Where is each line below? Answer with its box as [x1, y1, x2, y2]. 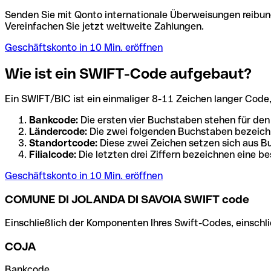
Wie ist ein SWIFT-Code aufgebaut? [5, 65, 252, 82]
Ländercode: [29, 126, 87, 138]
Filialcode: [29, 149, 76, 161]
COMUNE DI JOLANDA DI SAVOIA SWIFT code [5, 193, 249, 206]
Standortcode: [29, 137, 97, 149]
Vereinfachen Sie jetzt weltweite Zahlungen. [5, 20, 204, 32]
